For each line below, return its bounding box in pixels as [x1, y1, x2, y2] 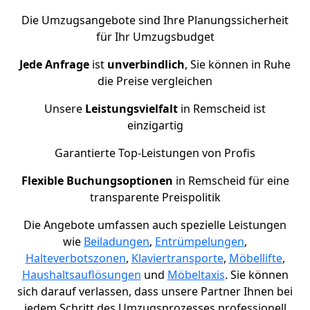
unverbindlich [107, 57, 185, 73]
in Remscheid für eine [172, 173, 289, 189]
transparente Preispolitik [89, 190, 221, 206]
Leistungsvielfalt [85, 101, 178, 117]
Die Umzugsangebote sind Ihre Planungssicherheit [21, 12, 289, 28]
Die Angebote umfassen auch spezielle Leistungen [24, 217, 286, 233]
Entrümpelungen [155, 234, 244, 250]
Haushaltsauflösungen [21, 267, 141, 283]
